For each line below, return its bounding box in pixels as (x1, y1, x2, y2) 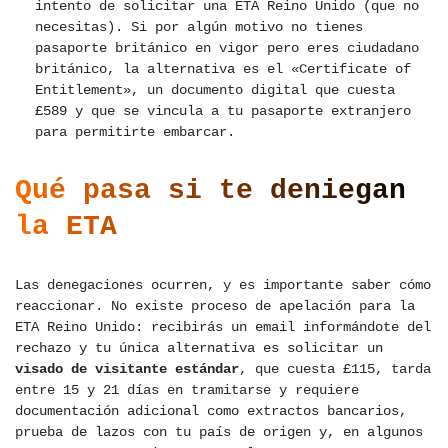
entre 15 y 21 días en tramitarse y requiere (15, 382, 359, 399)
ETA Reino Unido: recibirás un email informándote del (15, 319, 431, 336)
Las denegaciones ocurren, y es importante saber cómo (15, 277, 431, 294)
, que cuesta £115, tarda (239, 361, 431, 378)
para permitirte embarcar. (35, 124, 235, 141)
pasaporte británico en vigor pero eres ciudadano (35, 40, 419, 57)
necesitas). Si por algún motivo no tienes (35, 19, 363, 36)
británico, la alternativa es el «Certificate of (35, 61, 411, 78)
